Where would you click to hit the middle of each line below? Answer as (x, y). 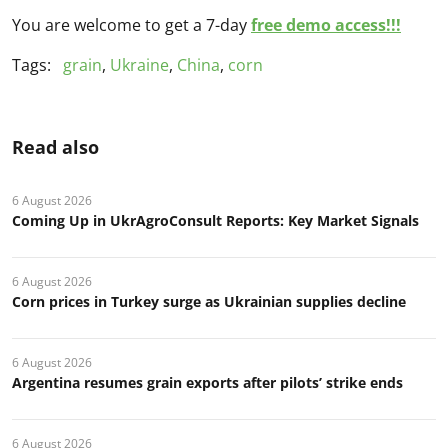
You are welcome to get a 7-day (131, 24)
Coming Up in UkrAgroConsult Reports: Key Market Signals (215, 220)
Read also (55, 146)
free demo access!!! (326, 24)
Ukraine (139, 64)
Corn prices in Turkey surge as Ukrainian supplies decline (209, 301)
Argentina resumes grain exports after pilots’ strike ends (207, 382)
